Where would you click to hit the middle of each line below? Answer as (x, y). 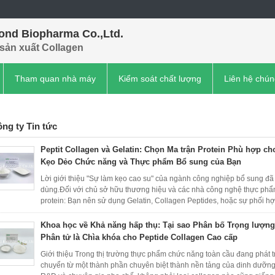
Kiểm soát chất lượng (160, 79)
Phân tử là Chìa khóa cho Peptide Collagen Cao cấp (139, 237)
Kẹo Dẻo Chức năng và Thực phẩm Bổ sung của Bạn (141, 162)
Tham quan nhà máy (55, 79)
